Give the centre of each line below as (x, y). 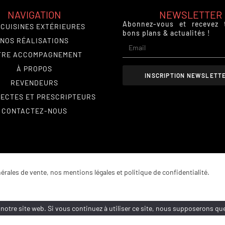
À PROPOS (34, 69)
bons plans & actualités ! (166, 33)
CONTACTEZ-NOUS (34, 111)
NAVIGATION (34, 15)
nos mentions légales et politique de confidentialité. (130, 172)
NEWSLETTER (191, 15)
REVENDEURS (34, 83)
